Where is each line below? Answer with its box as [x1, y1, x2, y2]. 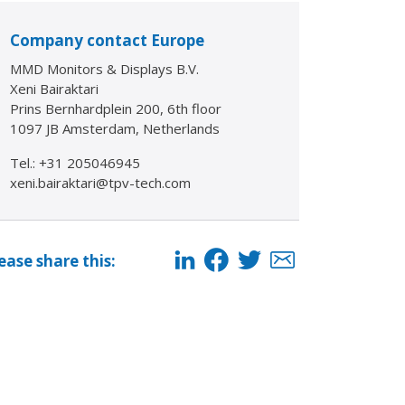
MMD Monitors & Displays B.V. [10, 60, 199, 78]
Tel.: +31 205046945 [10, 154, 140, 172]
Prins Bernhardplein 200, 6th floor [10, 99, 221, 118]
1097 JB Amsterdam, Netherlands [10, 119, 220, 137]
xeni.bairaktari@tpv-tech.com [10, 174, 191, 192]
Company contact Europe [10, 30, 204, 51]
